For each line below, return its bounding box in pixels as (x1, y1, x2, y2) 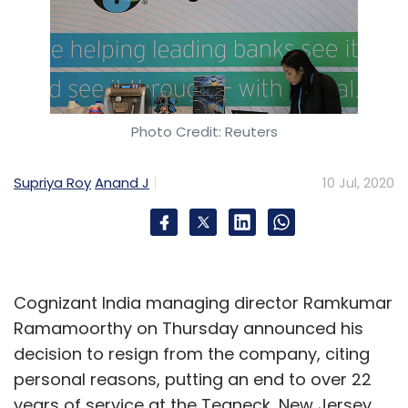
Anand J (95, 172, 149, 192)
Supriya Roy (14, 172, 91, 192)
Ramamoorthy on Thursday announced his (14, 317, 363, 340)
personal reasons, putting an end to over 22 (14, 368, 372, 391)
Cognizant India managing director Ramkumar (14, 291, 393, 314)
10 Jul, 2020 (322, 173, 394, 192)
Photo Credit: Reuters (130, 122, 278, 141)
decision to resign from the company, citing (14, 342, 370, 365)
